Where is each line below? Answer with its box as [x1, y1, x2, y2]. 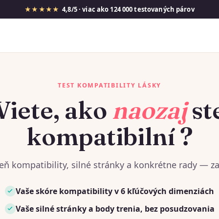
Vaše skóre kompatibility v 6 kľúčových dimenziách [15, 185, 214, 197]
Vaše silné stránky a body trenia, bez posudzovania [15, 203, 215, 214]
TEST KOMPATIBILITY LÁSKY [58, 81, 161, 89]
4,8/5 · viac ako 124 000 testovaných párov [59, 5, 195, 14]
